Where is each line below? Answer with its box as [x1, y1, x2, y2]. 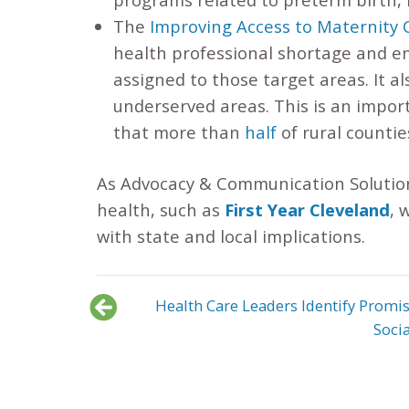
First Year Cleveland [224, 198, 390, 222]
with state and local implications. [96, 225, 365, 248]
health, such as [96, 198, 225, 222]
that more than [112, 120, 245, 143]
